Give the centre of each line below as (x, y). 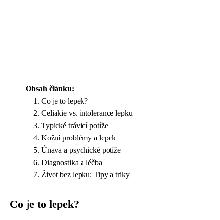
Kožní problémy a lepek (79, 137)
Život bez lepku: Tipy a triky (85, 174)
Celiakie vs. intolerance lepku (87, 113)
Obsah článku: (50, 88)
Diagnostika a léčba (72, 162)
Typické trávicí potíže (75, 125)
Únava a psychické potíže (81, 150)
